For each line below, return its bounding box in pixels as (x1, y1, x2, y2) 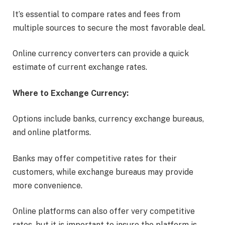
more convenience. (13, 180, 82, 190)
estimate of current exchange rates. (13, 62, 153, 72)
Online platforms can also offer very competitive (13, 206, 195, 216)
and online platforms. (13, 128, 97, 138)
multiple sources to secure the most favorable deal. (13, 23, 205, 33)
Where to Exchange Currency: (13, 88, 129, 98)
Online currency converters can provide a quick (13, 49, 189, 59)
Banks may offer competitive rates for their (13, 153, 177, 163)
